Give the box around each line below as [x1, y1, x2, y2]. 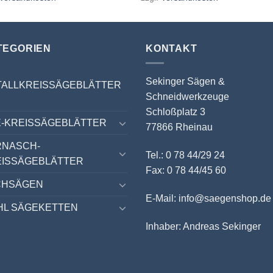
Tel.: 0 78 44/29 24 [146, 150, 225, 161]
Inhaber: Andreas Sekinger [146, 221, 261, 232]
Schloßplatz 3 [146, 107, 205, 118]
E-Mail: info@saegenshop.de [146, 193, 271, 204]
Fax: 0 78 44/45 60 [146, 165, 226, 176]
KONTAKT [146, 43, 197, 54]
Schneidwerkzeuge [146, 91, 229, 102]
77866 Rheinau [146, 122, 213, 133]
